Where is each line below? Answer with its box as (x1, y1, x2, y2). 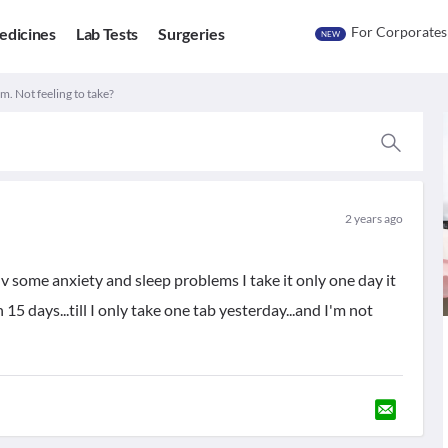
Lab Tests (75, 24, 139, 44)
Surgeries (158, 24, 225, 44)
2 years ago (344, 211, 403, 226)
